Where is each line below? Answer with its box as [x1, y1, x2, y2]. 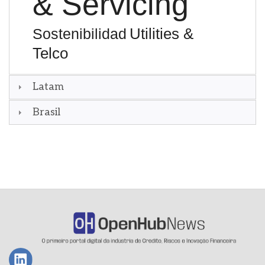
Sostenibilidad [32, 25, 127, 42]
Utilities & [129, 25, 193, 43]
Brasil [32, 105, 60, 118]
